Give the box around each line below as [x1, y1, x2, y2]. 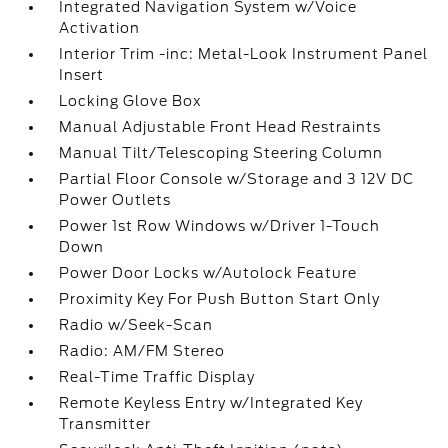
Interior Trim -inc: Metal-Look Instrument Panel [59, 46, 429, 62]
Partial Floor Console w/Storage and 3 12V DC [59, 171, 415, 187]
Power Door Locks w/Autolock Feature [59, 265, 358, 281]
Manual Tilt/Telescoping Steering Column [59, 145, 384, 161]
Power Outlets [59, 192, 172, 208]
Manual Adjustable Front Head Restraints [59, 119, 382, 135]
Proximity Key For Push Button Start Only [59, 291, 381, 307]
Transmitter [59, 416, 152, 432]
